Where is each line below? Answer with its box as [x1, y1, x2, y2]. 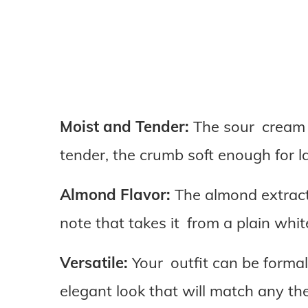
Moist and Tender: [60, 117, 189, 137]
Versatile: [60, 253, 128, 273]
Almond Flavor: [60, 185, 170, 205]
